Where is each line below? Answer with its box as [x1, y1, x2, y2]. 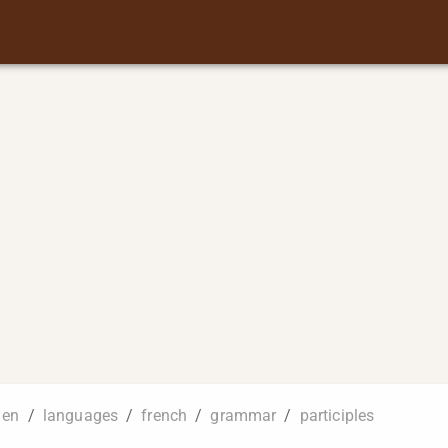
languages [42, 406, 119, 425]
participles [299, 406, 375, 425]
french [141, 406, 188, 425]
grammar [210, 406, 277, 425]
